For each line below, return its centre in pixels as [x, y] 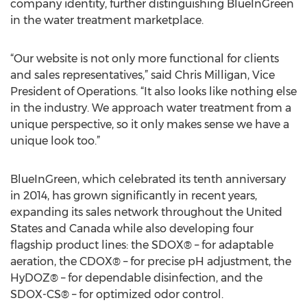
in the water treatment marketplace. [107, 20]
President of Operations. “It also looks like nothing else [153, 91]
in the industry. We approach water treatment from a [151, 108]
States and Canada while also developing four [132, 229]
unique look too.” [55, 141]
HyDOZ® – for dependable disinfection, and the [136, 278]
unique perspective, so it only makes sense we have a [150, 124]
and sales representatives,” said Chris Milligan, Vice [143, 75]
